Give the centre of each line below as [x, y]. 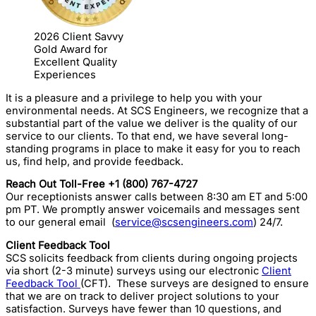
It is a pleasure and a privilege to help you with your [134, 98]
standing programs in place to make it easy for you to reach [153, 148]
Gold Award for [71, 49]
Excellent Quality [75, 62]
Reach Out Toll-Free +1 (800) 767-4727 [102, 184]
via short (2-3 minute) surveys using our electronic [134, 271]
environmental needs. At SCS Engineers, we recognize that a [157, 110]
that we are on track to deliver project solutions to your [142, 296]
